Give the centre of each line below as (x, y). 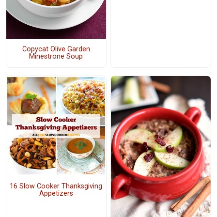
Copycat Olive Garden (56, 49)
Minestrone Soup (56, 57)
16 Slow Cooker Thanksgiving (56, 186)
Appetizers (56, 193)
